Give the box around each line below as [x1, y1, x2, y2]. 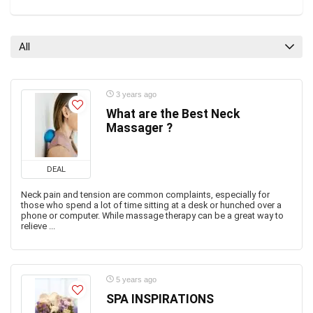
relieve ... [21, 221, 55, 231]
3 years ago [114, 90, 156, 99]
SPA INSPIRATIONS [106, 292, 214, 306]
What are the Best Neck [106, 107, 240, 121]
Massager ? [106, 121, 173, 135]
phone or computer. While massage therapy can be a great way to [21, 210, 284, 221]
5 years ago [114, 275, 156, 284]
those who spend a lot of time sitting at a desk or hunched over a [21, 200, 282, 210]
